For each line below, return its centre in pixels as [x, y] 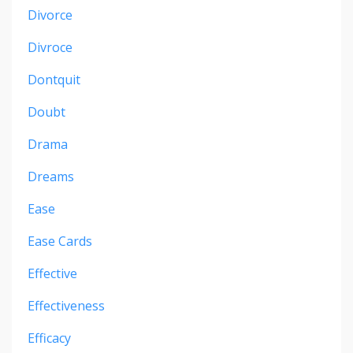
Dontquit [54, 80]
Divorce [50, 15]
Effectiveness [66, 306]
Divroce [50, 48]
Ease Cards [60, 242]
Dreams [51, 177]
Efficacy [49, 338]
